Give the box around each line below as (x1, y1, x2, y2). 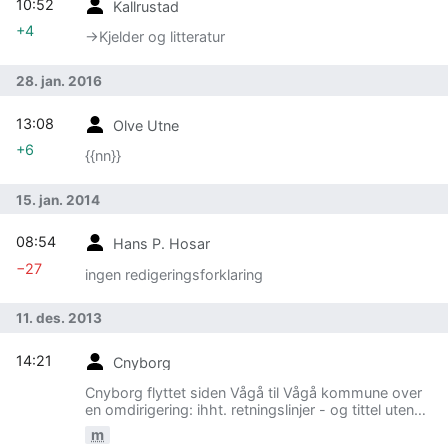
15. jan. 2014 (16, 191, 100, 208)
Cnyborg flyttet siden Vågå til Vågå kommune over (85, 384, 422, 402)
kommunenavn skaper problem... (85, 418, 306, 436)
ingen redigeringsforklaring (85, 265, 263, 283)
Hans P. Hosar (113, 234, 210, 252)
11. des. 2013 (16, 310, 102, 327)
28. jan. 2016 (16, 73, 102, 90)
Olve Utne (113, 116, 179, 134)
